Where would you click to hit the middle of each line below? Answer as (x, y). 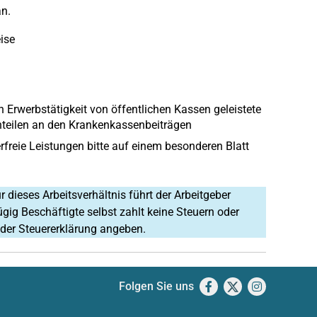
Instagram (289, 286)
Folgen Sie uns (156, 286)
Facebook (238, 286)
